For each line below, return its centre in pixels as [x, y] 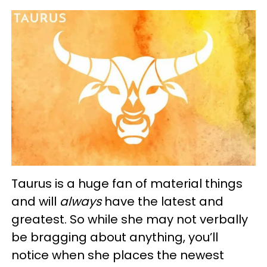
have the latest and [162, 202]
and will [35, 202]
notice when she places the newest [118, 255]
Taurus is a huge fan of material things [127, 184]
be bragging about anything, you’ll [115, 237]
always [80, 202]
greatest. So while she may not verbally [130, 220]
